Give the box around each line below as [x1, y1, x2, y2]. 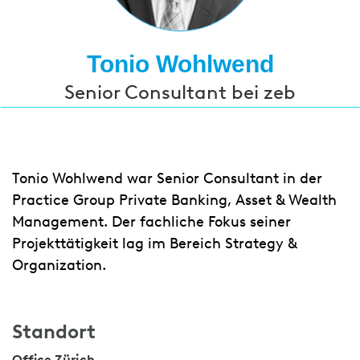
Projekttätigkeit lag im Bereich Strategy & [12, 235, 297, 252]
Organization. [12, 256, 106, 274]
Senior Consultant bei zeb [64, 80, 296, 104]
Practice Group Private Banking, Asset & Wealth [12, 191, 337, 209]
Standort [12, 320, 96, 343]
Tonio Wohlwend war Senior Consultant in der [12, 170, 322, 187]
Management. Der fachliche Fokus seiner [12, 213, 291, 231]
